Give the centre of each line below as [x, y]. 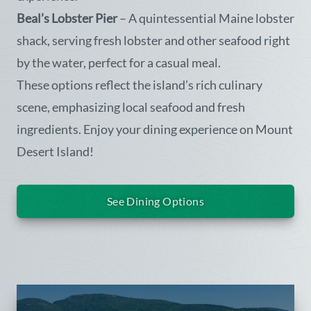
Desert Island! [55, 151]
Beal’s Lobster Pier [67, 18]
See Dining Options [155, 201]
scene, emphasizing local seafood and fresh [131, 107]
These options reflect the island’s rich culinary [140, 85]
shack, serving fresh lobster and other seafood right [153, 40]
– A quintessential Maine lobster [206, 18]
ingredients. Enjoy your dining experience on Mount [155, 129]
